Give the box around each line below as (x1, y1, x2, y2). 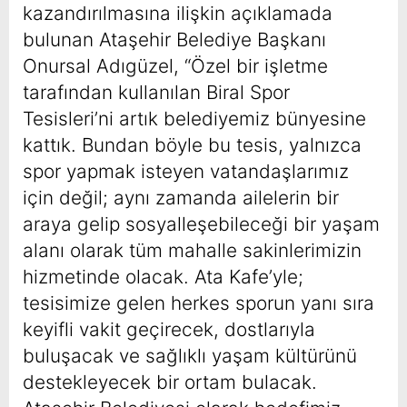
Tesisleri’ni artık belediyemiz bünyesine (23, 106, 366, 130)
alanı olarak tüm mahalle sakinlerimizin (23, 238, 362, 262)
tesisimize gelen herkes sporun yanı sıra (23, 291, 374, 314)
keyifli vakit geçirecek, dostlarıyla (23, 317, 315, 341)
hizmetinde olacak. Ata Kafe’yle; (23, 264, 303, 288)
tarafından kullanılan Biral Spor (23, 80, 290, 104)
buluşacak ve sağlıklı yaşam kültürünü (23, 343, 357, 367)
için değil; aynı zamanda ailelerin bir (23, 185, 339, 209)
